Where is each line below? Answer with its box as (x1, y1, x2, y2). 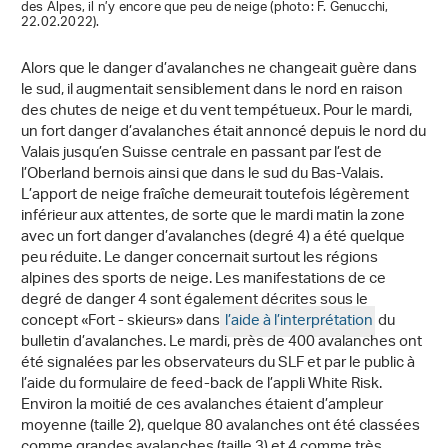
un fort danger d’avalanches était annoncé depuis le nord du (21, 116, 426, 148)
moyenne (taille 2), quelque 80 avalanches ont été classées (21, 410, 420, 442)
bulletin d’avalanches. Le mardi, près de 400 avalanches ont (21, 326, 422, 358)
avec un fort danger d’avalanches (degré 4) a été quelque (21, 221, 405, 253)
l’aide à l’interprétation (222, 305, 373, 337)
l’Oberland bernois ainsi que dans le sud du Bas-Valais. (21, 158, 383, 190)
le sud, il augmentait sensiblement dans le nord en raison (21, 74, 403, 106)
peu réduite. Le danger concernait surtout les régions (21, 242, 378, 274)
